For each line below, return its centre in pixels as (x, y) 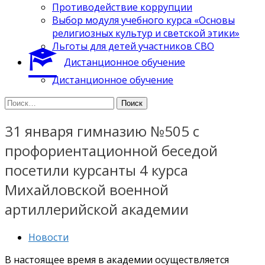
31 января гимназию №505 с (102, 131)
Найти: (20, 102)
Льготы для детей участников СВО (133, 46)
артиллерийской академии (97, 209)
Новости (49, 237)
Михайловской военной (87, 189)
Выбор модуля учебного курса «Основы (143, 20)
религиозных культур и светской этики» (146, 33)
